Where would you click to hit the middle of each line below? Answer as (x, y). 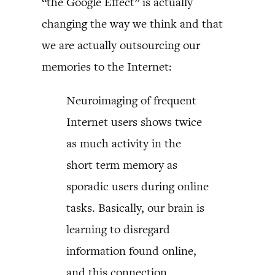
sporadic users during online (137, 186)
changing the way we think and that (132, 23)
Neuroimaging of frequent (131, 100)
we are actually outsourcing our (121, 45)
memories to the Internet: (107, 66)
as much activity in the (124, 143)
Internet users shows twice (134, 122)
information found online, (131, 250)
